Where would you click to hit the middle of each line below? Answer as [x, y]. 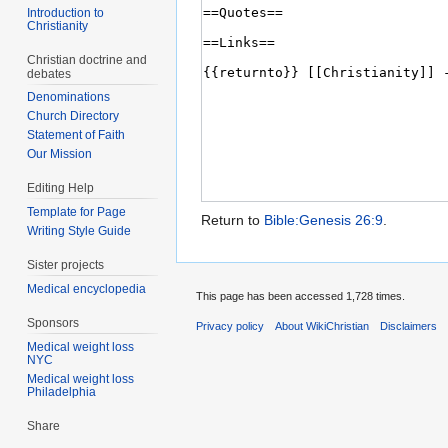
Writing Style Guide [79, 231]
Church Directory [73, 116]
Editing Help [61, 188]
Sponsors [53, 322]
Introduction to [66, 12]
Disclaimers [409, 326]
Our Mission [60, 154]
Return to [232, 220]
